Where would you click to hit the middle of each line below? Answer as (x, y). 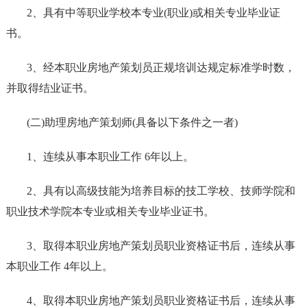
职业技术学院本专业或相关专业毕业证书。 (110, 212)
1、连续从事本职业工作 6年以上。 (110, 157)
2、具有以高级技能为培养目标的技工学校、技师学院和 (161, 191)
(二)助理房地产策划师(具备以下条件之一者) (132, 123)
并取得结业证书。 (50, 88)
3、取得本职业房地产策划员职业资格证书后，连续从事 (161, 246)
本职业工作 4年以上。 (59, 267)
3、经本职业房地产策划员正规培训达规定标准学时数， (161, 68)
